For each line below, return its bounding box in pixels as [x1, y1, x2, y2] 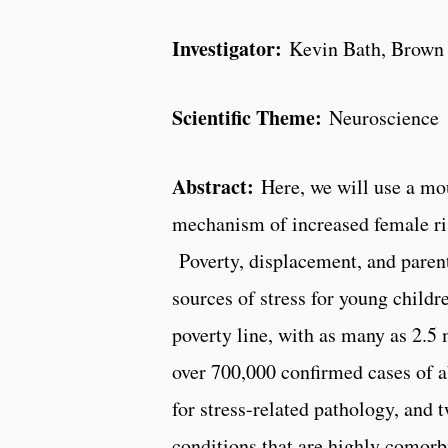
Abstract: [172, 171, 254, 201]
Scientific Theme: [172, 102, 322, 132]
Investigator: [172, 33, 282, 63]
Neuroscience [322, 103, 439, 131]
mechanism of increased [172, 209, 374, 237]
